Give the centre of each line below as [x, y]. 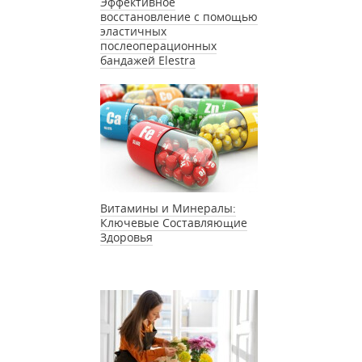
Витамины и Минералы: [168, 208]
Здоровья [126, 237]
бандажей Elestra [148, 60]
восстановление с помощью [179, 16]
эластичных [133, 31]
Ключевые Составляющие [174, 222]
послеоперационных [158, 45]
